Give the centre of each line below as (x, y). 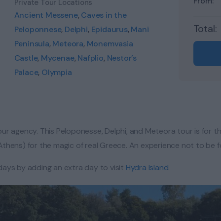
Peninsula (32, 44)
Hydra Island (147, 168)
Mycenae (58, 58)
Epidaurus (109, 30)
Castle (26, 58)
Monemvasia (110, 44)
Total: (205, 29)
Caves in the (104, 15)
